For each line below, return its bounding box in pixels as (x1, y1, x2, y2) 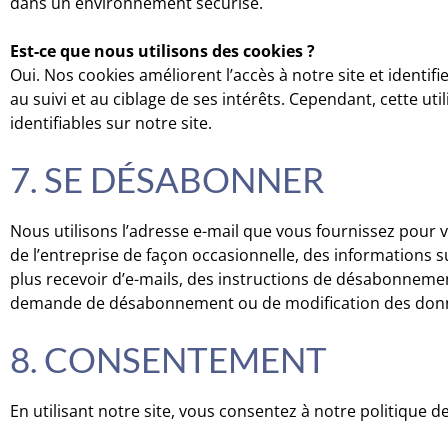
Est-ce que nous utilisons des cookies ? (10, 40, 315, 62)
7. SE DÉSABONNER (10, 158, 325, 200)
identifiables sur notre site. (10, 112, 212, 134)
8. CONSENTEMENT (10, 338, 327, 380)
